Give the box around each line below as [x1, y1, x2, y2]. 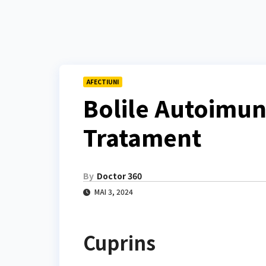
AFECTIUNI [87, 77, 119, 86]
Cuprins [83, 229, 156, 256]
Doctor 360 [97, 170, 142, 182]
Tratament [83, 121, 201, 153]
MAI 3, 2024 [93, 186, 133, 197]
